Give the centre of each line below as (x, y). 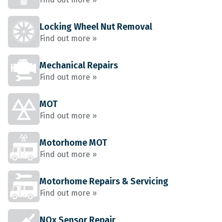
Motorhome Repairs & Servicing (104, 181)
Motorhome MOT (73, 143)
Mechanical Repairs (79, 65)
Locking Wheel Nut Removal (96, 27)
